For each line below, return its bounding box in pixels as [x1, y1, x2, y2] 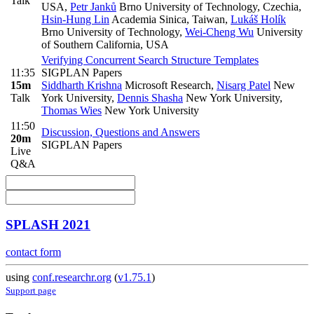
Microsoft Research [122, 78, 211, 91]
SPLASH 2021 [6, 217, 90, 233]
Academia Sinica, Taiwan [109, 13, 225, 25]
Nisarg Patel [217, 78, 271, 91]
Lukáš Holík [231, 13, 286, 25]
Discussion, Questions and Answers [41, 125, 200, 138]
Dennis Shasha [117, 91, 183, 104]
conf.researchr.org [32, 271, 111, 284]
